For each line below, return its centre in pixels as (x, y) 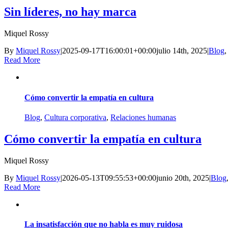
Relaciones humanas (143, 117)
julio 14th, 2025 (182, 51)
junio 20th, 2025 (183, 178)
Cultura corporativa (75, 117)
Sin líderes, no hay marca (70, 12)
